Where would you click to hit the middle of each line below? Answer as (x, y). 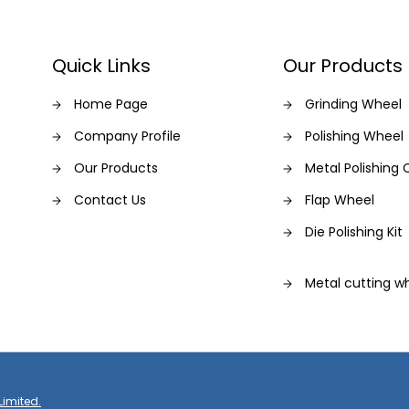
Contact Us (110, 200)
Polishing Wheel (355, 136)
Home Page (110, 104)
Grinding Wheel (354, 104)
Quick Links (101, 66)
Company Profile (127, 136)
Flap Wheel (340, 200)
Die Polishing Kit (354, 232)
